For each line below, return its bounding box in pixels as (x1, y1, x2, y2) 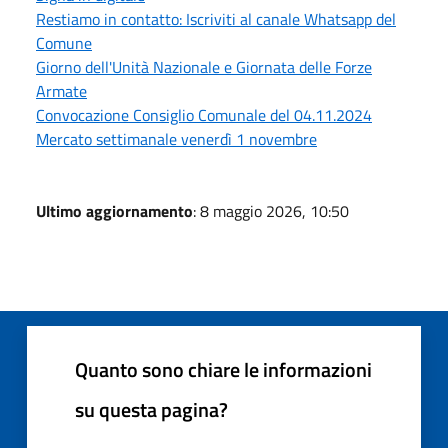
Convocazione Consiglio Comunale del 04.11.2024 (36, 102, 372, 127)
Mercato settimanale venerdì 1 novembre (36, 126, 317, 151)
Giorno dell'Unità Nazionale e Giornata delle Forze (36, 54, 372, 79)
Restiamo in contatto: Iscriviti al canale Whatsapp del (36, 6, 396, 31)
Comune (36, 30, 92, 55)
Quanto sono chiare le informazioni (75, 353, 372, 385)
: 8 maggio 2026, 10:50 (193, 198, 349, 223)
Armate (36, 78, 87, 103)
